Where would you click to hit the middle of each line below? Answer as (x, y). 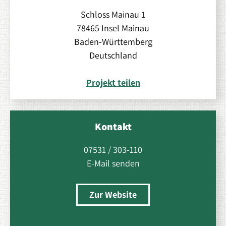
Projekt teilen (113, 83)
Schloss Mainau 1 (113, 15)
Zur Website (113, 195)
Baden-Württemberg (113, 42)
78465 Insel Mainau (113, 28)
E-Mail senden (113, 163)
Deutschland (113, 55)
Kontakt (113, 127)
